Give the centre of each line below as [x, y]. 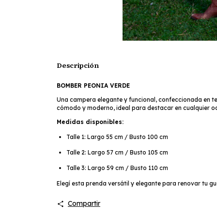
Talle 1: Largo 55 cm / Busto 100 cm [117, 137]
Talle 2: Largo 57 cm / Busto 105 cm [117, 153]
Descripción [78, 65]
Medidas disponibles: [90, 122]
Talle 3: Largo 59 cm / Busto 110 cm [117, 168]
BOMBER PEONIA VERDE [94, 86]
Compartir [84, 204]
